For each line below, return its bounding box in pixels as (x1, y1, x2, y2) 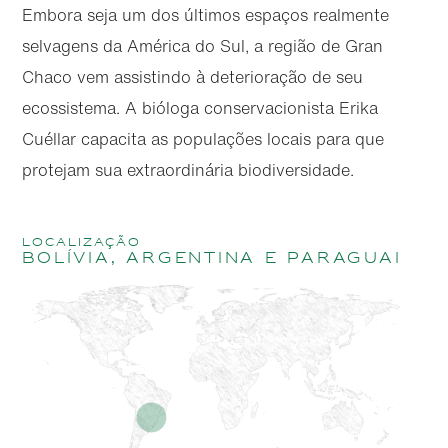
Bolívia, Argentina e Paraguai (22, 247, 402, 271)
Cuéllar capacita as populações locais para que (22, 127, 385, 151)
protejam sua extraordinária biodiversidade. (22, 158, 355, 182)
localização (22, 232, 141, 254)
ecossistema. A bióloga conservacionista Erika (22, 96, 379, 120)
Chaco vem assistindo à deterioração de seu (22, 65, 364, 89)
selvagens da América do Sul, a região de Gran (22, 34, 384, 58)
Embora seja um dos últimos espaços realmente (22, 3, 390, 27)
